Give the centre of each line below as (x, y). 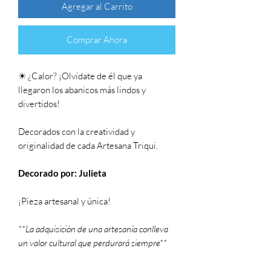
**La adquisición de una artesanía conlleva (93, 229)
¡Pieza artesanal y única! (64, 201)
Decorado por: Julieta (62, 173)
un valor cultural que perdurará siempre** (93, 243)
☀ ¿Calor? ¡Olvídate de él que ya (80, 76)
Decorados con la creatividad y (77, 131)
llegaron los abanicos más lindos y (82, 90)
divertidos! (39, 103)
